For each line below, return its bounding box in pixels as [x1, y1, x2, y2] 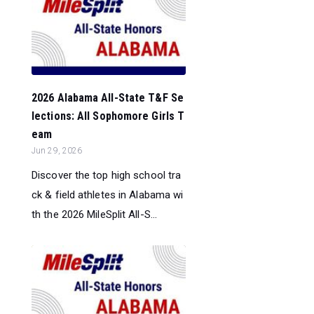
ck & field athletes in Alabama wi [32, 189, 184, 202]
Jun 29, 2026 [32, 146, 83, 156]
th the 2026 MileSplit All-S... [32, 208, 158, 221]
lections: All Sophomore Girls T [32, 109, 185, 123]
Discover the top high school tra [32, 169, 182, 182]
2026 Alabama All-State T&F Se [32, 91, 184, 105]
